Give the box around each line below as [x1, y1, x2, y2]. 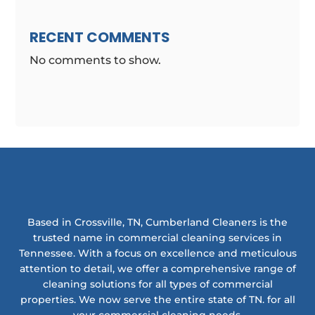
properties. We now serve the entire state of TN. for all [20, 292, 295, 306]
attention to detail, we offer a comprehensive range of [19, 262, 296, 275]
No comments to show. [30, 53, 162, 67]
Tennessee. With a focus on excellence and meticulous [18, 246, 297, 259]
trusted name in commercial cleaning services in [33, 231, 282, 244]
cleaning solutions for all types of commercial [42, 277, 273, 290]
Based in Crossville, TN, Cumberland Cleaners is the [27, 215, 288, 229]
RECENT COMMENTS [30, 27, 171, 48]
